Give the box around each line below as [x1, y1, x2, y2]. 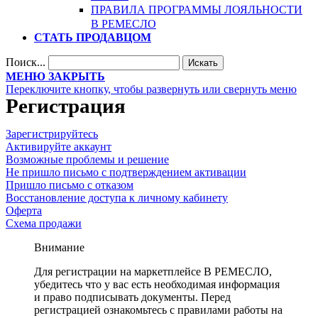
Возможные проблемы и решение [6, 153, 169, 165]
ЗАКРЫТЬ [48, 70, 105, 82]
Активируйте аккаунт [6, 141, 111, 153]
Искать [188, 57, 218, 68]
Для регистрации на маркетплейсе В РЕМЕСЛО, [34, 265, 272, 278]
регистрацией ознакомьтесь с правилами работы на [34, 304, 283, 316]
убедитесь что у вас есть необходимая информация [34, 278, 280, 290]
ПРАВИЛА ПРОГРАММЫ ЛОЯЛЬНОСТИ [91, 4, 302, 16]
